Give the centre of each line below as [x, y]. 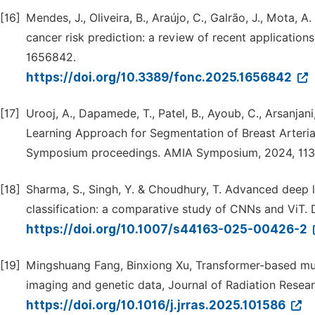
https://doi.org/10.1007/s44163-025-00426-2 [168, 229]
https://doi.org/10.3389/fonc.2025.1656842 [160, 77]
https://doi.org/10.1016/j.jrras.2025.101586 [157, 305]
